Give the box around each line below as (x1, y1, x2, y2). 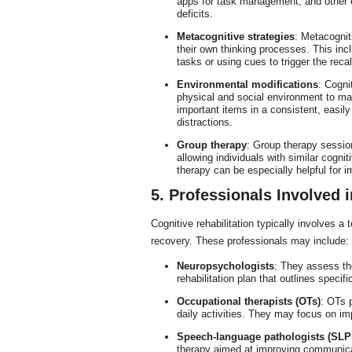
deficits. (176, 8, 213, 20)
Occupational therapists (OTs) (176, 295, 321, 307)
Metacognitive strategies (176, 31, 295, 42)
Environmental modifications (176, 79, 318, 90)
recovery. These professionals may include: (151, 235, 349, 247)
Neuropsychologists (176, 260, 274, 272)
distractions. (176, 116, 233, 128)
